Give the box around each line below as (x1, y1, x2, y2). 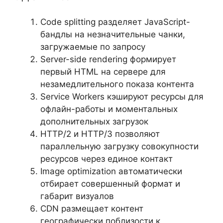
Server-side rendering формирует (40, 54, 176, 64)
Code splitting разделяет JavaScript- (40, 17, 190, 27)
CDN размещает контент (40, 204, 143, 214)
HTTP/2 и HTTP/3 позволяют (40, 129, 160, 139)
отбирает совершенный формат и (40, 179, 180, 189)
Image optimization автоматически (40, 166, 182, 176)
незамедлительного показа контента (40, 79, 194, 89)
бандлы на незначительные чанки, (40, 29, 185, 39)
